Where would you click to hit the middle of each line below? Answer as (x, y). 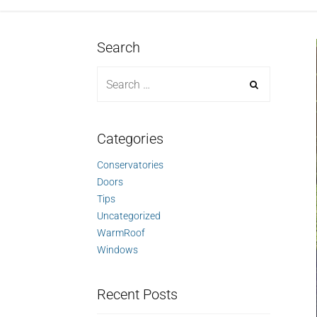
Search (119, 47)
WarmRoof (121, 233)
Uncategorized (129, 216)
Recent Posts (137, 294)
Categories (130, 139)
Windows (117, 250)
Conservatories (130, 165)
